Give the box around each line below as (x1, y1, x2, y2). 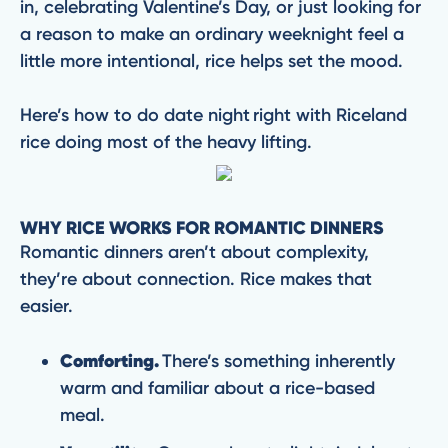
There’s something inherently (159, 350, 395, 372)
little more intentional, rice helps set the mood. (20, 50, 408, 72)
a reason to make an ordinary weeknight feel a (20, 23, 404, 45)
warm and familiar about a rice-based (60, 377, 375, 399)
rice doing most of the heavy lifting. (20, 131, 317, 153)
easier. (20, 295, 78, 317)
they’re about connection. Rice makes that (20, 268, 372, 290)
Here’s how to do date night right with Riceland (20, 104, 407, 126)
